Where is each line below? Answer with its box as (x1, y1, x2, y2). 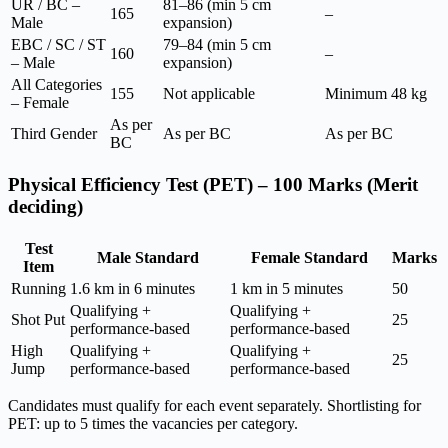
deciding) (8, 195, 83, 217)
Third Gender (11, 125, 97, 143)
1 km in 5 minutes (230, 279, 343, 297)
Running (11, 279, 66, 297)
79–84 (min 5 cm (163, 36, 271, 54)
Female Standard (250, 248, 368, 266)
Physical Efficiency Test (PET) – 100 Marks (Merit (8, 173, 418, 195)
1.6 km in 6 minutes (70, 279, 195, 297)
